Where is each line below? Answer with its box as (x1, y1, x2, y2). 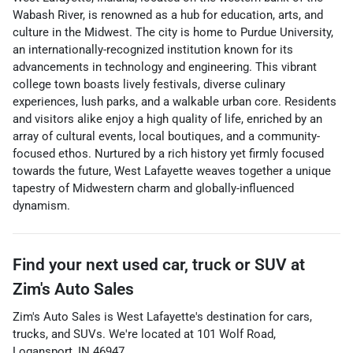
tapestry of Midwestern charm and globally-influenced (13, 181, 294, 195)
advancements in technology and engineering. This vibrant (13, 60, 317, 74)
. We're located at (102, 327, 197, 341)
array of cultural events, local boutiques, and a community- (13, 129, 320, 143)
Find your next (13, 255, 122, 274)
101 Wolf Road (197, 327, 273, 341)
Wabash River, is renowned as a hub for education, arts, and (13, 8, 323, 22)
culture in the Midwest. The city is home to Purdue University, (13, 25, 333, 39)
